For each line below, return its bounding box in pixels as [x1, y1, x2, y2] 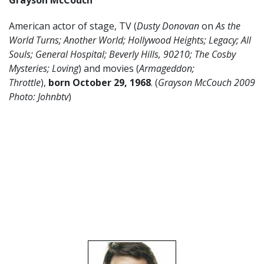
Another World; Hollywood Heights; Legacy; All [64, 34, 251, 47]
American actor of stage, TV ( [9, 19, 137, 32]
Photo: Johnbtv [9, 90, 68, 103]
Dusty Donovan [137, 19, 202, 32]
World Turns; [9, 34, 64, 47]
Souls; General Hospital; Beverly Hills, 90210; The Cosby [9, 48, 236, 61]
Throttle [9, 76, 41, 89]
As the [213, 19, 240, 32]
